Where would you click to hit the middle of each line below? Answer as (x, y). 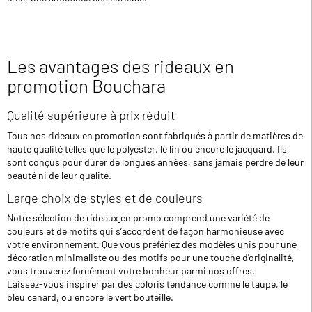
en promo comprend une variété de (195, 218)
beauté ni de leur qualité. (59, 175)
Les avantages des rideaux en (120, 66)
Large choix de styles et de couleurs (105, 197)
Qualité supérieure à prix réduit (91, 115)
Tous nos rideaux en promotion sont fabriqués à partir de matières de (155, 135)
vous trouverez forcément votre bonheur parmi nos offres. (132, 271)
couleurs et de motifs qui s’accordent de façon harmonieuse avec (146, 231)
